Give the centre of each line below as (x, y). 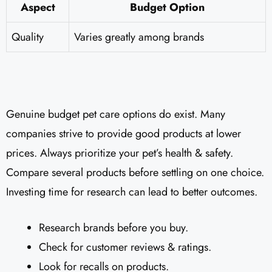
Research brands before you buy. (114, 228)
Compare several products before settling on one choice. (135, 172)
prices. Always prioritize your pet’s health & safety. (120, 153)
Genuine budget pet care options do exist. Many (116, 114)
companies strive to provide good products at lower (124, 134)
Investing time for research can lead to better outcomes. (132, 192)
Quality (28, 37)
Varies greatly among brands (139, 37)
